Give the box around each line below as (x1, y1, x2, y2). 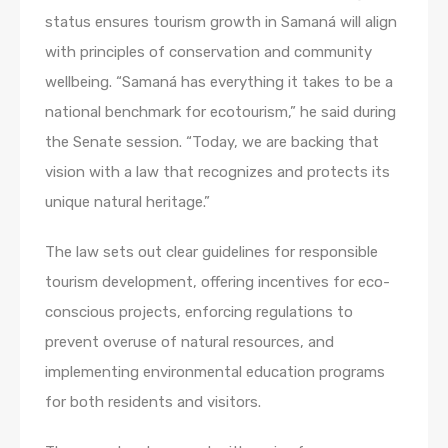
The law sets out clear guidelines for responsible (45, 243, 378, 262)
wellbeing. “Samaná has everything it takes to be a (45, 73, 393, 92)
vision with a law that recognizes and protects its (45, 163, 390, 182)
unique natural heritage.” (45, 193, 210, 212)
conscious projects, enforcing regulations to (45, 303, 353, 322)
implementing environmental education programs (45, 363, 385, 382)
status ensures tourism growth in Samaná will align (45, 13, 397, 32)
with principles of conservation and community (45, 43, 372, 62)
